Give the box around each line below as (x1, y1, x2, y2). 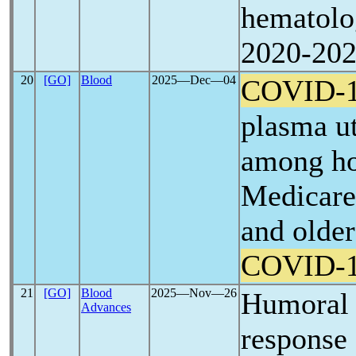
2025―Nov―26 (151, 286, 238, 300)
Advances (81, 300, 131, 314)
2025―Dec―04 (152, 73, 237, 87)
